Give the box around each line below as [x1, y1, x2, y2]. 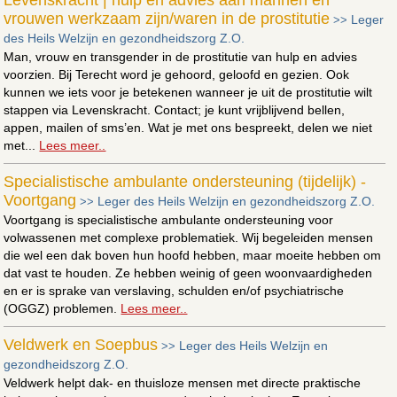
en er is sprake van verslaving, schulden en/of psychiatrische [4, 283, 345, 298]
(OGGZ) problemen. [4, 300, 121, 315]
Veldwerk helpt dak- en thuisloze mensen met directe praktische [4, 375, 362, 390]
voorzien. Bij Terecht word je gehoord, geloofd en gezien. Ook [4, 66, 350, 82]
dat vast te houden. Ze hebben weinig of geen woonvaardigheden [4, 265, 373, 280]
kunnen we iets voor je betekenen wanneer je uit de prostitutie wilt [4, 84, 373, 99]
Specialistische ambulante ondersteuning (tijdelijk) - [4, 172, 367, 191]
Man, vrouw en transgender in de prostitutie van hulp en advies [4, 49, 358, 64]
